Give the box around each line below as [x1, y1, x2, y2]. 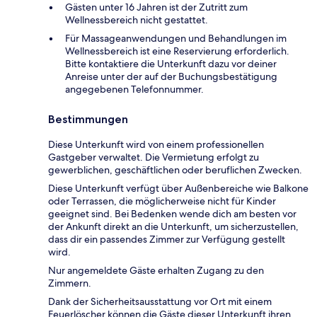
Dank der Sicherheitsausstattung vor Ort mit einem [48, 294, 272, 308]
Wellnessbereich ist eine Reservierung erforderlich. [65, 44, 289, 57]
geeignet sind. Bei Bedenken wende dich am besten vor [48, 207, 296, 220]
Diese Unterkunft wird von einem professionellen [48, 137, 264, 151]
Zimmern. [48, 276, 91, 289]
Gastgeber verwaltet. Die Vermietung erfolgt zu [48, 150, 259, 163]
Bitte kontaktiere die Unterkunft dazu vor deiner [65, 57, 277, 70]
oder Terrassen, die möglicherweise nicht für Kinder [48, 194, 276, 207]
